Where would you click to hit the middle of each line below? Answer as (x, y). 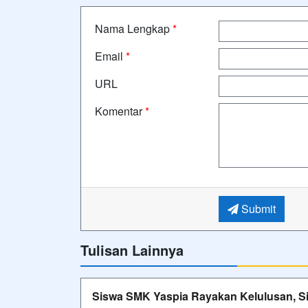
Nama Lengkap (134, 28)
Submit (257, 208)
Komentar (120, 111)
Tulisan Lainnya (132, 250)
